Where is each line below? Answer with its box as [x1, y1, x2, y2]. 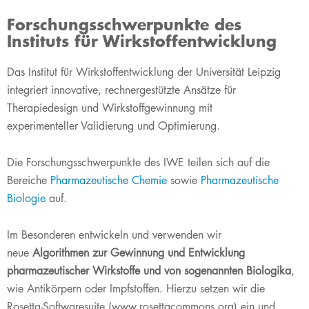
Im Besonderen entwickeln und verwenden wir [7, 228, 221, 242]
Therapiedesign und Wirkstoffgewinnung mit [7, 101, 212, 115]
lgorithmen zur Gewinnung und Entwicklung [40, 246, 245, 260]
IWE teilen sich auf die [160, 155, 270, 170]
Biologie [7, 191, 46, 206]
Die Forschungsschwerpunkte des [7, 155, 160, 170]
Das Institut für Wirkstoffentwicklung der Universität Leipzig [7, 65, 281, 79]
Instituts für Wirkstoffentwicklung [7, 31, 277, 51]
